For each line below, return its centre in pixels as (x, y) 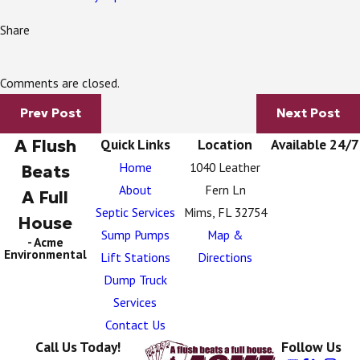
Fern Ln (225, 189)
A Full (45, 197)
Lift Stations (135, 257)
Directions (225, 257)
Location (225, 144)
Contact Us (135, 324)
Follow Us (312, 346)
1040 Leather (225, 167)
